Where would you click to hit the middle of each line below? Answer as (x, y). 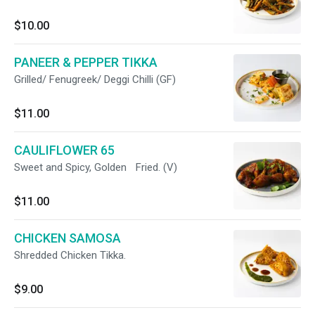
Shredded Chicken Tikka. (70, 255)
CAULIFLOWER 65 (64, 150)
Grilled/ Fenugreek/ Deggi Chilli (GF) (95, 79)
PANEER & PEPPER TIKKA (86, 62)
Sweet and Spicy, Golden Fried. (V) (96, 167)
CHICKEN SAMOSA (67, 238)
